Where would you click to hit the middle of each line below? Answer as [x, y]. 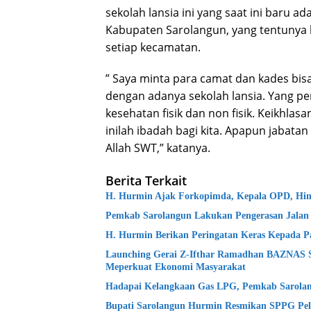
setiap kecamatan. [153, 47]
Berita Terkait [146, 180]
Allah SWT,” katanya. [158, 148]
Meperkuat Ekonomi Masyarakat [176, 267]
